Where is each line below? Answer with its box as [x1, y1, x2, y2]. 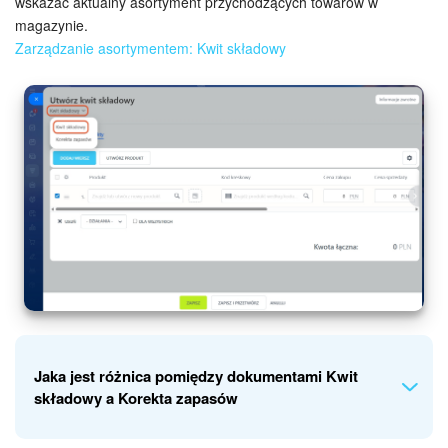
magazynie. [15, 14, 88, 35]
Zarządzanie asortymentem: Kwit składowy [15, 37, 286, 58]
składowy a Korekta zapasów [34, 387, 238, 410]
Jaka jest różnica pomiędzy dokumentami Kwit [34, 365, 358, 388]
